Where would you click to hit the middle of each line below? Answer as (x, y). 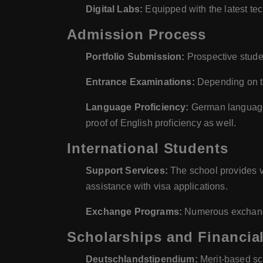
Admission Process (137, 35)
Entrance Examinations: (140, 82)
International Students (148, 149)
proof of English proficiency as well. (161, 123)
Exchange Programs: (134, 212)
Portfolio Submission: (135, 57)
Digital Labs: (114, 9)
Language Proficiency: (137, 107)
